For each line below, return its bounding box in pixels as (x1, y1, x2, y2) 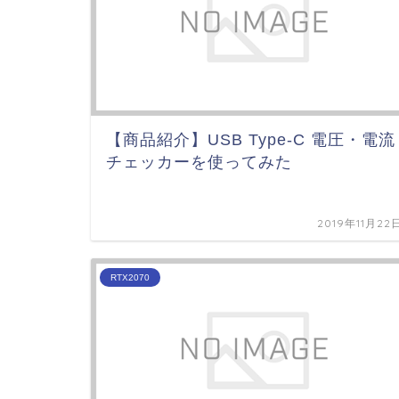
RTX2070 (110, 273, 150, 282)
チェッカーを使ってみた (106, 153, 292, 171)
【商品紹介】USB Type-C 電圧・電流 (106, 131, 395, 149)
